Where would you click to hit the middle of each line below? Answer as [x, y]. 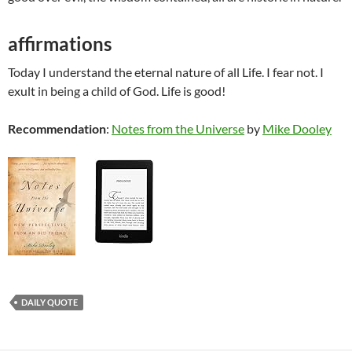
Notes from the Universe [178, 129]
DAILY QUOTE [49, 302]
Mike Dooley [297, 129]
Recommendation [57, 129]
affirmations [60, 44]
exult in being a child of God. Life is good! [117, 91]
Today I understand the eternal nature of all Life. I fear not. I [166, 72]
